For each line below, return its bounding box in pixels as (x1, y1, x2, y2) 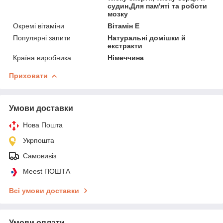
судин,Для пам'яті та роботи (108, 1, 208, 10)
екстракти (108, 41, 143, 50)
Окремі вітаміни (13, 21, 64, 30)
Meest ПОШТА (23, 167, 70, 175)
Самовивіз (23, 151, 56, 160)
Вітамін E (108, 21, 140, 30)
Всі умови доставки (9, 186, 79, 195)
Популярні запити (13, 33, 71, 42)
